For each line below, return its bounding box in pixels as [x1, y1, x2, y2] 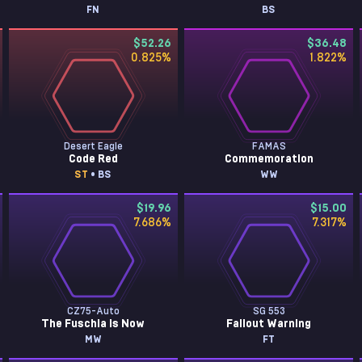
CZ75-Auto [66, 306, 120, 316]
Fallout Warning [226, 318, 312, 330]
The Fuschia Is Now [41, 318, 145, 330]
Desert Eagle [63, 141, 123, 151]
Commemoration [224, 154, 314, 165]
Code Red [68, 154, 118, 165]
